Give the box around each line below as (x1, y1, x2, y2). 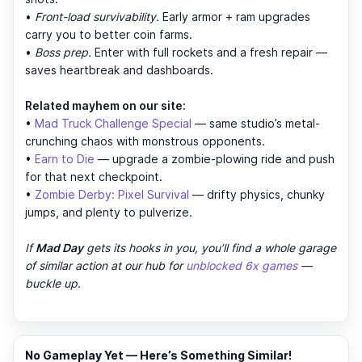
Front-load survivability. (35, 10, 159, 24)
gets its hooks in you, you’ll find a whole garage (83, 241, 336, 255)
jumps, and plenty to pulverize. (25, 205, 192, 220)
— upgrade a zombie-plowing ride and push (95, 152, 335, 166)
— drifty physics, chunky (189, 187, 325, 202)
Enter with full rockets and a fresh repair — (91, 45, 327, 60)
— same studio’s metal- (192, 116, 320, 131)
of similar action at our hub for (25, 259, 186, 273)
